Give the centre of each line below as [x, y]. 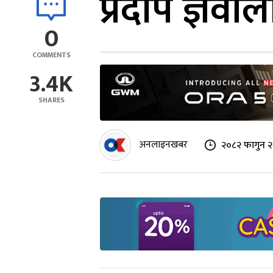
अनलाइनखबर [163, 145]
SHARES [51, 100]
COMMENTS [51, 55]
